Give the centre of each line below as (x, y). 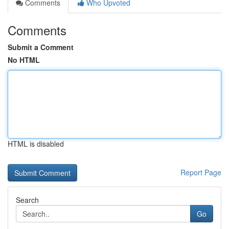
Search (27, 200)
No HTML (24, 60)
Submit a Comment (41, 47)
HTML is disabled (36, 144)
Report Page (201, 172)
